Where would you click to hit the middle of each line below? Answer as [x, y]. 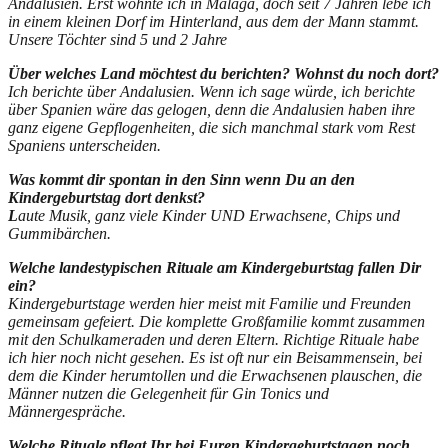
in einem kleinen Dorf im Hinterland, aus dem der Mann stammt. [213, 21]
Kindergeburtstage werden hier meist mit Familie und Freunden [209, 303]
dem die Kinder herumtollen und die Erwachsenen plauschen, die [215, 375]
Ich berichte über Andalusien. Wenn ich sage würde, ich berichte [211, 91]
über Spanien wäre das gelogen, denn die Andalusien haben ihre [211, 109]
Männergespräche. [67, 411]
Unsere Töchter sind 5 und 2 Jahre [117, 39]
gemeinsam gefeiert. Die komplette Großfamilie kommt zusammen [216, 321]
